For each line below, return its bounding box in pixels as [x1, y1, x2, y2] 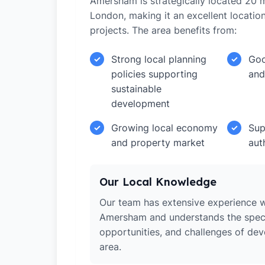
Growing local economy [111, 122, 218, 134]
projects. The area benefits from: [90, 24, 237, 36]
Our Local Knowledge [99, 175, 216, 189]
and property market [111, 137, 205, 148]
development [111, 98, 170, 109]
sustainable [111, 83, 161, 95]
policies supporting [111, 68, 198, 80]
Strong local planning [111, 53, 206, 65]
